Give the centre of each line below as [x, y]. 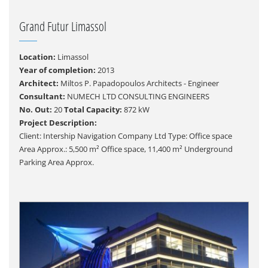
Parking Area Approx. [56, 162]
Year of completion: [57, 70]
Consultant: [42, 96]
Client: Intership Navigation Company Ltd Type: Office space [125, 136]
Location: [37, 57]
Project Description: [58, 123]
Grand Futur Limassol [63, 26]
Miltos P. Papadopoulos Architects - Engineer [138, 83]
